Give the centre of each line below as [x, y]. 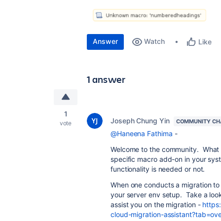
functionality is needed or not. [158, 169]
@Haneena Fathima [142, 134]
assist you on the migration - [157, 205]
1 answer [106, 79]
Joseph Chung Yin [140, 121]
